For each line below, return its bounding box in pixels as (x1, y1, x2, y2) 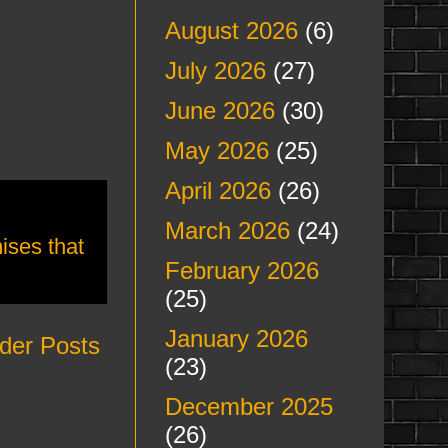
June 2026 (164, 97, 275, 124)
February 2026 (164, 257, 319, 284)
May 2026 (164, 137, 269, 164)
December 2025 (164, 393, 333, 420)
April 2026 (164, 177, 271, 204)
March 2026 (164, 217, 290, 244)
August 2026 (164, 17, 298, 44)
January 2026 (164, 325, 308, 352)
